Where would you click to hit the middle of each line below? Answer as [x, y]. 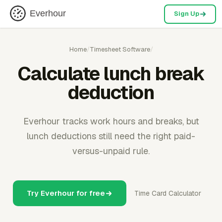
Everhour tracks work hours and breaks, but [111, 121]
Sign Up [186, 14]
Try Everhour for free [66, 193]
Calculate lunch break [111, 74]
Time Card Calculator [168, 193]
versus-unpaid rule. [111, 151]
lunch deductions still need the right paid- [111, 136]
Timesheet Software [120, 49]
